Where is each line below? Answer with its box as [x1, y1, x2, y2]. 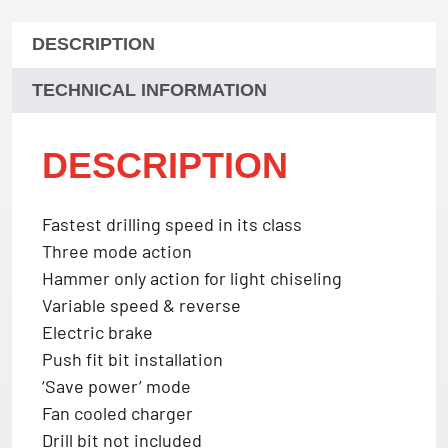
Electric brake [42, 320, 153, 343]
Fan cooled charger [42, 401, 193, 424]
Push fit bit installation [42, 347, 223, 370]
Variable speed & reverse [42, 293, 241, 316]
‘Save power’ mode [42, 374, 191, 397]
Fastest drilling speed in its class [42, 212, 302, 235]
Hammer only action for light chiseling [42, 266, 342, 289]
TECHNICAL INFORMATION [32, 79, 267, 100]
